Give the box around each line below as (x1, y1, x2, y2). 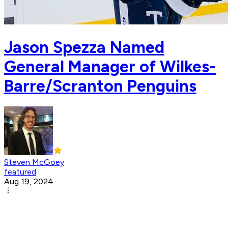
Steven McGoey (4, 157, 64, 167)
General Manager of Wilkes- (4, 56, 216, 76)
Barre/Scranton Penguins (4, 76, 196, 96)
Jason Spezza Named (4, 37, 164, 57)
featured (4, 167, 36, 177)
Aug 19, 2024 (4, 177, 53, 187)
